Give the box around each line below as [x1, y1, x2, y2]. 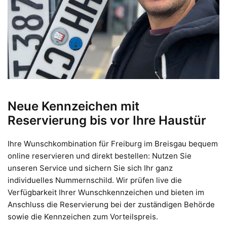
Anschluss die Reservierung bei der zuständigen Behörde [8, 199, 215, 209]
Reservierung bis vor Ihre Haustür [8, 112, 206, 128]
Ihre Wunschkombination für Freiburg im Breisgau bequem [8, 138, 218, 148]
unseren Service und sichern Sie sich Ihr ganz [8, 163, 173, 173]
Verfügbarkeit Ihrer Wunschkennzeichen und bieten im [8, 187, 204, 197]
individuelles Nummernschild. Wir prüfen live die [8, 175, 182, 185]
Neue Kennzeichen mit [8, 98, 139, 113]
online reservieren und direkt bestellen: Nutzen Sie [8, 150, 192, 161]
